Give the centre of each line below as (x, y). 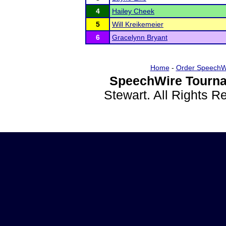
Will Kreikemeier (138, 24)
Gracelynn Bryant (140, 37)
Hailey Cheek (133, 11)
